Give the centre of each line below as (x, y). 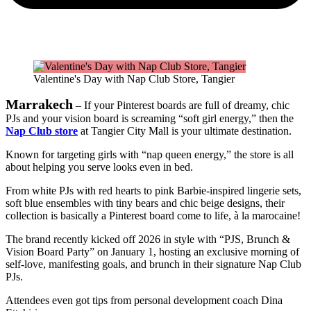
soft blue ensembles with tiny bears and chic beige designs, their (145, 203)
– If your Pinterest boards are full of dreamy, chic (181, 106)
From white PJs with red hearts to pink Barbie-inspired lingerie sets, (153, 191)
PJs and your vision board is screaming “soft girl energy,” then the (150, 119)
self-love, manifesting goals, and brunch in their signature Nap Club (153, 264)
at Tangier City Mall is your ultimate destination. (185, 131)
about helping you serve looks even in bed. (101, 167)
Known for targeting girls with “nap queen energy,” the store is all (150, 155)
